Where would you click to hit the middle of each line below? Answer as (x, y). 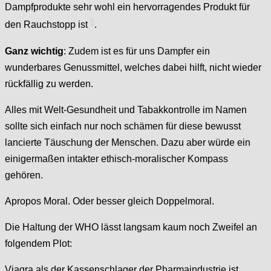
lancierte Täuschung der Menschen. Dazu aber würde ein (128, 142)
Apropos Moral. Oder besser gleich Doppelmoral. (111, 201)
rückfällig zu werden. (49, 83)
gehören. (24, 175)
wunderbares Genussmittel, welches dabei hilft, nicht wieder (133, 67)
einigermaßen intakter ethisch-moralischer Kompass (116, 158)
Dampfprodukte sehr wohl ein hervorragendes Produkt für (127, 7)
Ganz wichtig (34, 51)
